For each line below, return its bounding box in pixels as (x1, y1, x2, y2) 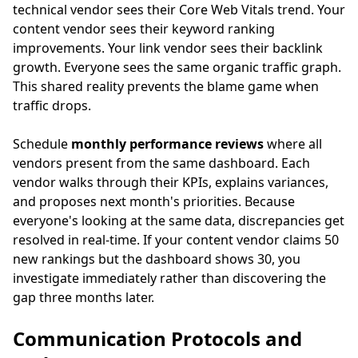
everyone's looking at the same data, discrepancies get (13, 212, 344, 229)
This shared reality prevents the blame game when (13, 78, 319, 95)
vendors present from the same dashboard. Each (13, 154, 310, 172)
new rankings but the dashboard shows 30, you (13, 250, 300, 268)
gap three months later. (13, 288, 154, 306)
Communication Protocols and (13, 325, 302, 352)
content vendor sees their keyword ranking (13, 20, 275, 38)
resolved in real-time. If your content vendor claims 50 (13, 231, 339, 249)
